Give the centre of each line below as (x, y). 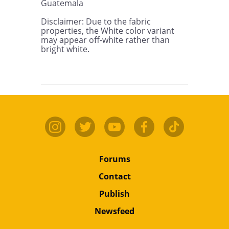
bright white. (65, 49)
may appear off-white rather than (105, 40)
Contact (114, 176)
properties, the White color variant (108, 31)
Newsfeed (114, 211)
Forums (114, 159)
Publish (114, 194)
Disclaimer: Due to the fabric (96, 21)
